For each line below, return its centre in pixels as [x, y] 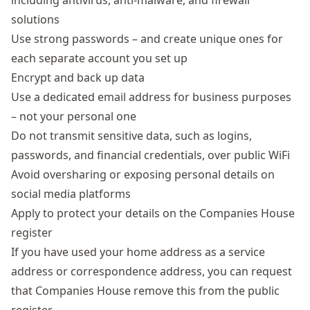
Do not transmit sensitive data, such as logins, [131, 136]
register [32, 232]
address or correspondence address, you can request [152, 271]
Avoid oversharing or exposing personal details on [143, 174]
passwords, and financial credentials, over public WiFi [151, 155]
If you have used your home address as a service [138, 252]
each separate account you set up [99, 58]
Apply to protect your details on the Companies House [153, 213]
